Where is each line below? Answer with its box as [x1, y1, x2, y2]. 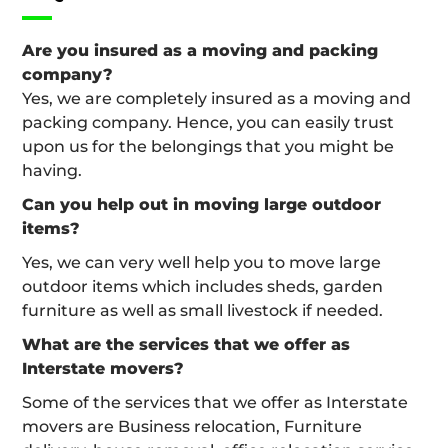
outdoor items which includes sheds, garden [22, 276, 383, 296]
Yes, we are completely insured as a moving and [22, 88, 411, 108]
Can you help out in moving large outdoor [22, 194, 381, 214]
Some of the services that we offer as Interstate [22, 392, 408, 412]
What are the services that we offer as [22, 334, 350, 354]
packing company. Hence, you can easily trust [22, 112, 394, 132]
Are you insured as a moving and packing [22, 40, 378, 60]
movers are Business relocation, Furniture [22, 416, 362, 436]
